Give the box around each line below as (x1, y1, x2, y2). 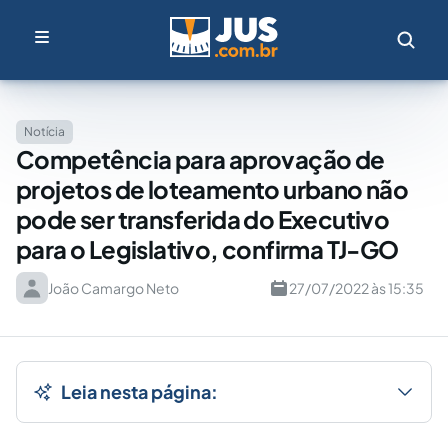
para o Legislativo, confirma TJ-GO (16, 234, 399, 264)
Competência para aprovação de (16, 144, 385, 174)
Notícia (24, 124, 65, 139)
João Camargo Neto (48, 279, 179, 297)
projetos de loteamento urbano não (16, 174, 409, 204)
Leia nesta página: (61, 380, 218, 403)
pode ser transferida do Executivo (16, 204, 390, 234)
